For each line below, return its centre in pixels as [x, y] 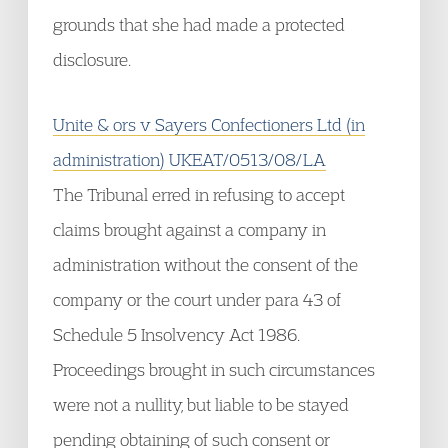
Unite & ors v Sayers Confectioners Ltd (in [209, 124]
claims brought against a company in [189, 229]
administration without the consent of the [205, 264]
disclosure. [92, 59]
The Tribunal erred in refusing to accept [199, 194]
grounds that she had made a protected [199, 24]
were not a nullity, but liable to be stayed [201, 404]
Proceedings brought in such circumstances [214, 369]
